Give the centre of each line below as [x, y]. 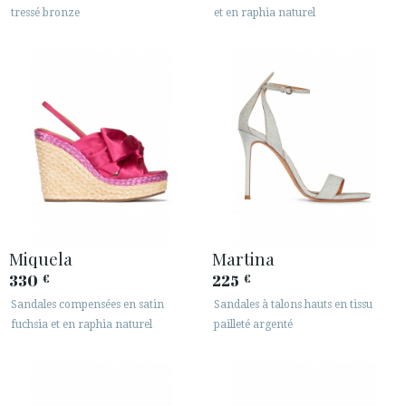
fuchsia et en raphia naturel [82, 324]
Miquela [41, 258]
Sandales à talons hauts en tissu [293, 304]
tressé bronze [45, 13]
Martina [243, 258]
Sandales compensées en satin [87, 304]
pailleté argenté [253, 324]
